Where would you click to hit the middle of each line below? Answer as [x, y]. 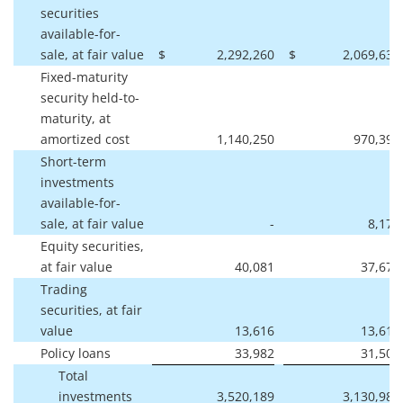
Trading [64, 289]
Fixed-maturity [84, 76]
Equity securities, [92, 246]
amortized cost [85, 139]
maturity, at [76, 118]
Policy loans [76, 353]
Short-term [73, 161]
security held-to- [90, 97]
